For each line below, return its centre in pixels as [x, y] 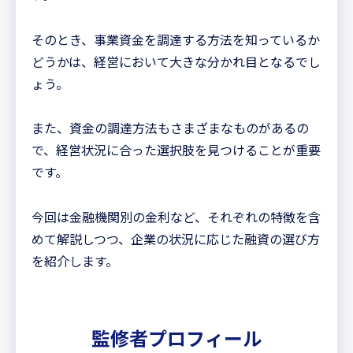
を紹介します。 [75, 261]
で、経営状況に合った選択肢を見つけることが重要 [176, 150]
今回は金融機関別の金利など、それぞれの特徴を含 [176, 217]
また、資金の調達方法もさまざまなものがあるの [170, 128]
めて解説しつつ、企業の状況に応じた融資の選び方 [176, 239]
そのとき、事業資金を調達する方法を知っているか [176, 39]
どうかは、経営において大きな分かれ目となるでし [176, 61]
